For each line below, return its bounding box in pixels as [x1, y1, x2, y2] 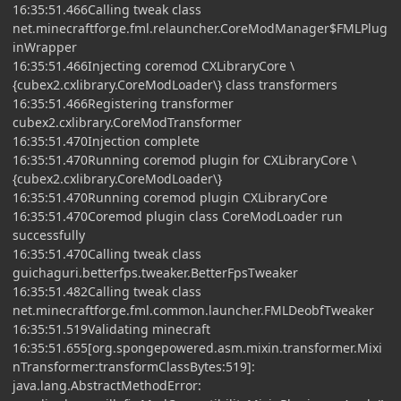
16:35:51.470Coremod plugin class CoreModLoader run [13, 207, 343, 225]
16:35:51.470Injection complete [13, 132, 200, 149]
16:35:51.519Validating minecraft [13, 320, 210, 337]
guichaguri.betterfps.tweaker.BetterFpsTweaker [13, 263, 298, 281]
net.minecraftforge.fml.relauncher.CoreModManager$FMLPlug [13, 19, 388, 37]
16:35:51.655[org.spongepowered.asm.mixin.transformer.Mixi [13, 338, 382, 356]
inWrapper [13, 38, 77, 55]
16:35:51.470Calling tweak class [13, 244, 201, 262]
